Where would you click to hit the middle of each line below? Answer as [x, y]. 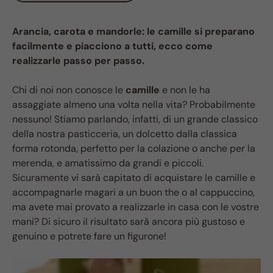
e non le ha [185, 90]
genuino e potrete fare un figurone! [89, 236]
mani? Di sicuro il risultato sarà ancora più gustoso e [129, 222]
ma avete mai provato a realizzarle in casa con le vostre [136, 207]
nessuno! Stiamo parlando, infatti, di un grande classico [135, 119]
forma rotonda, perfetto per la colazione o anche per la [134, 148]
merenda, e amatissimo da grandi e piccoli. [108, 163]
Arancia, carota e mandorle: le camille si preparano [133, 31]
